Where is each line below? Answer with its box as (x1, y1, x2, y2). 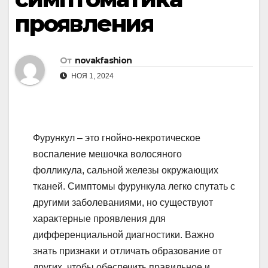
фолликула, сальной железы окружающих (33, 165, 218, 176)
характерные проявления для (33, 214, 166, 224)
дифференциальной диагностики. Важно (33, 230, 214, 240)
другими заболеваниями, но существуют (33, 197, 213, 208)
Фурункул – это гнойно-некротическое (33, 133, 200, 144)
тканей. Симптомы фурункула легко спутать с (33, 181, 235, 192)
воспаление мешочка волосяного (33, 149, 182, 160)
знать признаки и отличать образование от (33, 246, 222, 257)
